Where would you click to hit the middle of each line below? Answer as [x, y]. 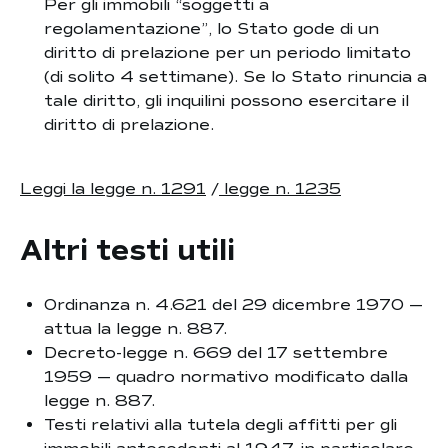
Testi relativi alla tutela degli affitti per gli [220, 425]
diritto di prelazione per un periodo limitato [227, 53]
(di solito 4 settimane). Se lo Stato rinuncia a [235, 77]
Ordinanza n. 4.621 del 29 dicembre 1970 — [233, 305]
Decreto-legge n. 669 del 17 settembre [216, 353]
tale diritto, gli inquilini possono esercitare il [226, 101]
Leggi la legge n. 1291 [113, 189]
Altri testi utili [127, 250]
